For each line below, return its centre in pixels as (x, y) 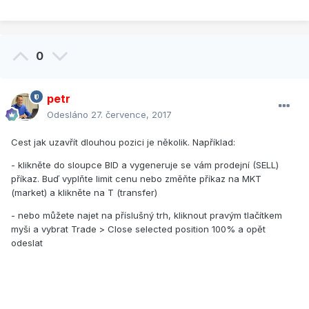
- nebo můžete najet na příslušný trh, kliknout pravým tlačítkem (147, 216)
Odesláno (69, 115)
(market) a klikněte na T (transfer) (84, 193)
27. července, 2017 (131, 115)
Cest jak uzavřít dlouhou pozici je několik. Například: (123, 142)
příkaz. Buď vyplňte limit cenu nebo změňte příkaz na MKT (136, 179)
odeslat (27, 243)
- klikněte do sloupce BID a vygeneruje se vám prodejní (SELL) (145, 165)
